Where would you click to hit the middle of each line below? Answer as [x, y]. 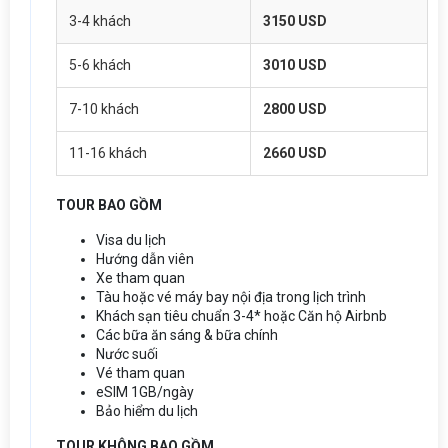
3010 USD [295, 64]
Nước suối [127, 353]
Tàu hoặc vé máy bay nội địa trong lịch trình [232, 296]
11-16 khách [108, 152]
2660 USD [295, 152]
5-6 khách [100, 64]
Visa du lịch [131, 239]
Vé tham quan [140, 372]
